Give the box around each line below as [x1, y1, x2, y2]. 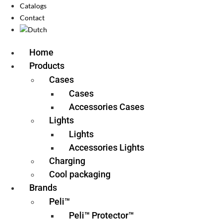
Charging [49, 156, 85, 166]
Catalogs [20, 1, 47, 10]
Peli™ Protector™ [69, 210, 134, 221]
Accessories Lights [69, 142, 144, 153]
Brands [29, 182, 57, 193]
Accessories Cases [69, 102, 144, 112]
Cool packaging [49, 169, 111, 179]
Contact [20, 13, 45, 22]
